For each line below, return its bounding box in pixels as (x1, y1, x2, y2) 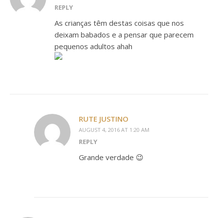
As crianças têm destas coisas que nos (54, 18, 184, 28)
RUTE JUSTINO (79, 114, 128, 124)
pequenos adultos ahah (54, 41, 132, 51)
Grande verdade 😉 (79, 152, 144, 162)
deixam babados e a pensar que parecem (54, 30, 194, 39)
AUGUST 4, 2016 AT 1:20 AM (79, 126, 149, 133)
